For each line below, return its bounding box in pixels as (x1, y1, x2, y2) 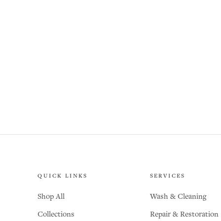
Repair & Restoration (149, 210, 219, 220)
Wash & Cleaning (149, 192, 207, 202)
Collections (37, 210, 75, 220)
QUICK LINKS (37, 173, 88, 180)
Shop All (37, 192, 65, 202)
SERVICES (149, 173, 185, 180)
